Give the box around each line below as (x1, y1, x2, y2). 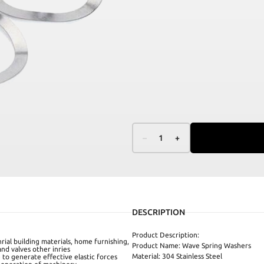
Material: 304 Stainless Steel (132, 252, 222, 260)
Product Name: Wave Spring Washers (132, 242, 251, 250)
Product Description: (132, 231, 199, 239)
